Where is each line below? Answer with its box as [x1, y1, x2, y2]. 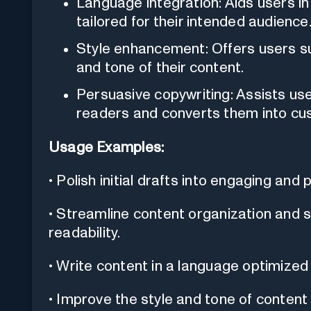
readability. [49, 225, 121, 240]
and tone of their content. [76, 60, 244, 75]
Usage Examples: [49, 140, 165, 155]
